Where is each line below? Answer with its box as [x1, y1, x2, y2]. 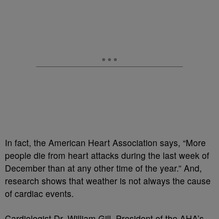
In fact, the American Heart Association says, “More [5, 136, 206, 149]
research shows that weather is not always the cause [5, 175, 211, 187]
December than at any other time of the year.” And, [5, 162, 202, 174]
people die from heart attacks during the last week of [5, 149, 209, 161]
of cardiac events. [5, 187, 74, 199]
